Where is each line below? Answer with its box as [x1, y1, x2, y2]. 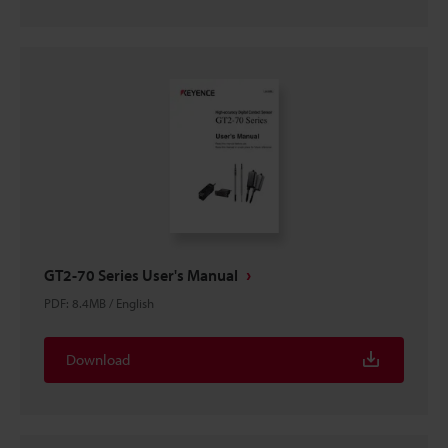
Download [66, 350, 130, 369]
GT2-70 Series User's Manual [44, 265, 238, 285]
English [116, 295, 154, 311]
